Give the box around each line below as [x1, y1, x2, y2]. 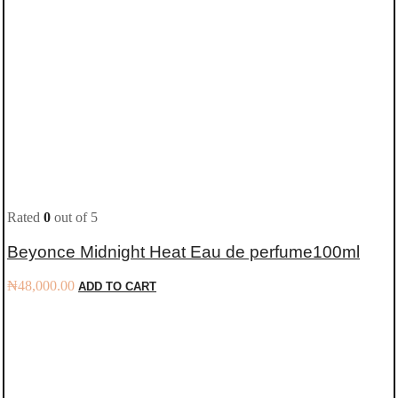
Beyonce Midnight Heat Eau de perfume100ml [7, 242, 360, 261]
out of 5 [51, 209, 98, 225]
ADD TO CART [78, 280, 156, 294]
